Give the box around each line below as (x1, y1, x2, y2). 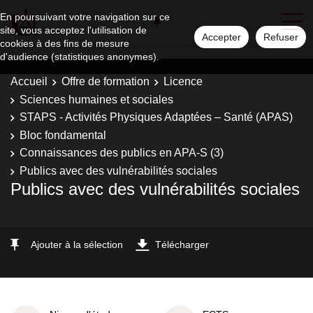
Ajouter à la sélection (31, 239, 123, 250)
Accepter (202, 31, 241, 43)
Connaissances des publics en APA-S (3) (20, 147, 224, 159)
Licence (163, 75, 203, 87)
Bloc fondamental (20, 129, 106, 141)
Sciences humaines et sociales (20, 93, 173, 105)
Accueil (10, 75, 48, 87)
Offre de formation (61, 75, 150, 87)
